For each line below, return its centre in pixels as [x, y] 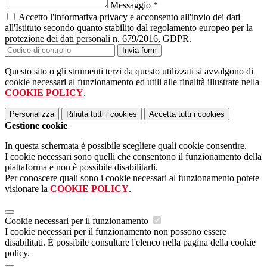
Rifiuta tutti [85, 114]
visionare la [27, 189]
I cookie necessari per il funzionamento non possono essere [116, 232]
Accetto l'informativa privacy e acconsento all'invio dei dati [129, 17]
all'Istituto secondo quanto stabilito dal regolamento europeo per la [129, 28]
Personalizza [32, 114]
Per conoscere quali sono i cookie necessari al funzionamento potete [132, 178]
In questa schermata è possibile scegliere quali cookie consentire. [126, 146]
